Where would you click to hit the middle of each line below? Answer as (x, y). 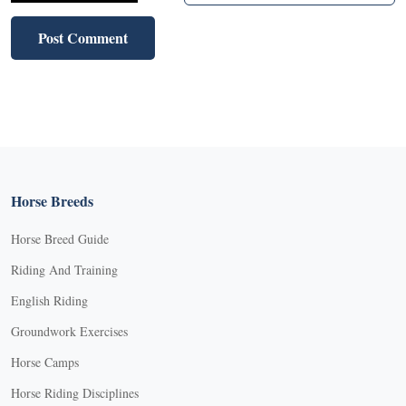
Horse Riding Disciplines (75, 392)
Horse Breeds (52, 200)
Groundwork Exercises (69, 331)
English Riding (49, 300)
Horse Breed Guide (60, 238)
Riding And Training (64, 269)
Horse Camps (45, 362)
